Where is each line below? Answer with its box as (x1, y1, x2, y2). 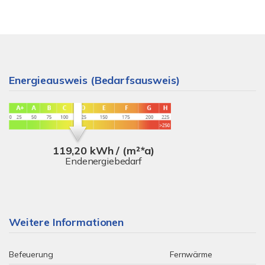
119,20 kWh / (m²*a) (52, 143, 155, 157)
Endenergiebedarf (65, 154, 142, 167)
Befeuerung (9, 249, 53, 260)
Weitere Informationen (9, 215, 124, 229)
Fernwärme (170, 249, 212, 260)
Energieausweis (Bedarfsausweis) (9, 73, 180, 87)
